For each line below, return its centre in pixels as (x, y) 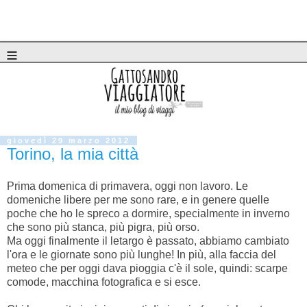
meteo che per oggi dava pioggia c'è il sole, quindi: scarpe (147, 269)
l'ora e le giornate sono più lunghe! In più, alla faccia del (142, 255)
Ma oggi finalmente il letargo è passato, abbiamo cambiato (148, 241)
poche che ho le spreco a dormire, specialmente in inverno (148, 214)
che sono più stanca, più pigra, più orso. (103, 228)
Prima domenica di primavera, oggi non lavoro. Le (127, 186)
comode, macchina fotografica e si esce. (104, 282)
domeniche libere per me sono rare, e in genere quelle (138, 200)
